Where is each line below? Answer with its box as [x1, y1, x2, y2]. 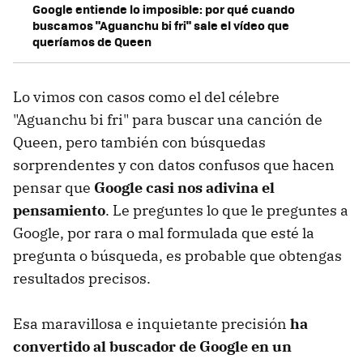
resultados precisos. [13, 269, 151, 288]
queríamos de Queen [32, 32, 152, 51]
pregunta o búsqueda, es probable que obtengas [13, 246, 342, 266]
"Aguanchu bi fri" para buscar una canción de [13, 110, 322, 130]
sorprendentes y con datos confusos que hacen [13, 156, 335, 175]
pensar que [13, 178, 94, 198]
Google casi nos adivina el [94, 178, 275, 198]
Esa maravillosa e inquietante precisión [13, 314, 290, 334]
